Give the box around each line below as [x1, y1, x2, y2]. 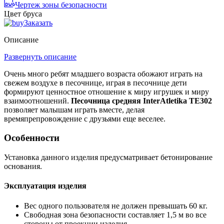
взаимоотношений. [4, 96, 71, 105]
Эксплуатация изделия [4, 181, 86, 190]
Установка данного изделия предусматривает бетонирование [4, 153, 212, 162]
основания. [4, 162, 42, 171]
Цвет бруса [4, 9, 42, 18]
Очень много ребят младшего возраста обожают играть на [4, 69, 202, 78]
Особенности [4, 132, 59, 143]
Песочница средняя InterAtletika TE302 [71, 96, 212, 105]
